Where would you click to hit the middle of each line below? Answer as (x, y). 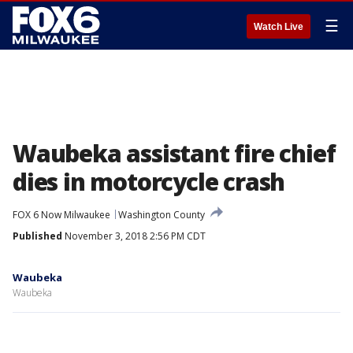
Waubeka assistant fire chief (174, 153)
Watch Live (279, 27)
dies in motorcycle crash (149, 182)
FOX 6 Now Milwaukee (61, 215)
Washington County (162, 215)
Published (37, 236)
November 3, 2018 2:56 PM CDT (134, 236)
